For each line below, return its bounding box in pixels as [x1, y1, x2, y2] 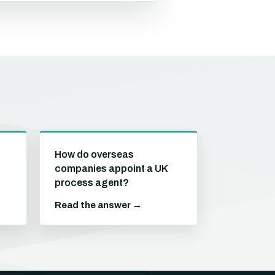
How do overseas [55, 149, 134, 160]
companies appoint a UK [55, 163, 168, 174]
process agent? [55, 177, 129, 188]
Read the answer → [55, 200, 142, 210]
